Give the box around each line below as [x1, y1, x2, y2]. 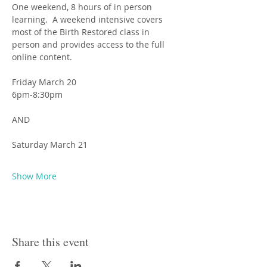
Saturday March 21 [12, 139, 88, 150]
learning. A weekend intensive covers [12, 14, 165, 25]
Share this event [12, 234, 89, 250]
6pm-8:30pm [12, 89, 63, 100]
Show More [12, 170, 57, 182]
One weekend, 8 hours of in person [12, 1, 154, 13]
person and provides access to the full [12, 39, 167, 50]
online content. [12, 51, 72, 63]
